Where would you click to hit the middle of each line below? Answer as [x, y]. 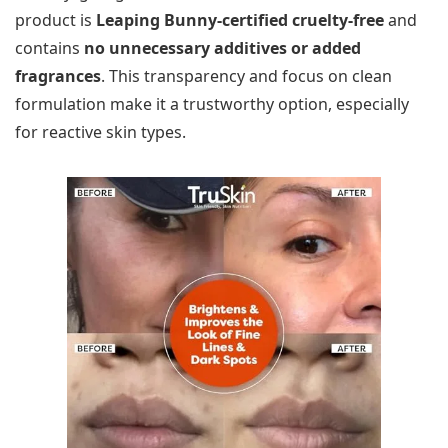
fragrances [58, 75]
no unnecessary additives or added [222, 47]
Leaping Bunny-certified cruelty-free [240, 19]
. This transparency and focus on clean [246, 75]
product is [55, 19]
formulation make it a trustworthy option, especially [212, 103]
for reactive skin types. [100, 131]
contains [49, 47]
